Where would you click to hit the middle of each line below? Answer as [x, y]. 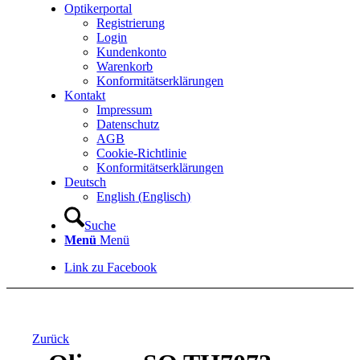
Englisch [165, 196]
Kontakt [85, 95]
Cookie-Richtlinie [142, 153]
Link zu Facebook [111, 267]
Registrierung [131, 23]
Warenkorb [125, 66]
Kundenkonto [132, 52]
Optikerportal [98, 8]
